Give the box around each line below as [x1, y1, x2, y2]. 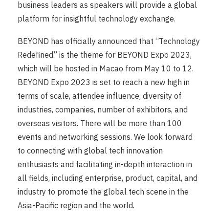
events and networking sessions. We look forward [18, 132, 193, 142]
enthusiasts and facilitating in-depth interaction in [18, 159, 192, 170]
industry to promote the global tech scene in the [18, 187, 189, 197]
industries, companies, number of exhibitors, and [18, 105, 188, 115]
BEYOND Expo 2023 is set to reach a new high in [18, 77, 190, 88]
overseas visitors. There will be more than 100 [18, 118, 182, 129]
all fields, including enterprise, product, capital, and [18, 173, 197, 183]
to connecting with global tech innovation [18, 146, 163, 156]
